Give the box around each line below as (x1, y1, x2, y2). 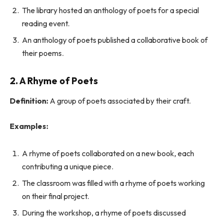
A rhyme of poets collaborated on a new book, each (22, 148, 194, 158)
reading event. (22, 18, 70, 29)
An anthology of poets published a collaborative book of (22, 35, 208, 45)
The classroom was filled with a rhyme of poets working (22, 178, 205, 188)
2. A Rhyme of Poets (10, 74, 98, 87)
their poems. (22, 48, 64, 58)
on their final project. (22, 191, 89, 201)
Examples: (10, 121, 48, 131)
